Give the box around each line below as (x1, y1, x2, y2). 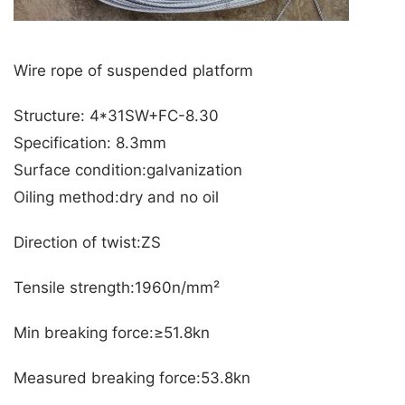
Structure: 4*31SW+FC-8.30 (14, 107, 219, 126)
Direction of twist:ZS (14, 233, 161, 252)
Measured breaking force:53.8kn (14, 369, 250, 388)
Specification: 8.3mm (14, 134, 166, 153)
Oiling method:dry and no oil (14, 188, 219, 207)
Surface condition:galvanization (14, 161, 242, 180)
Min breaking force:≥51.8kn (14, 324, 210, 343)
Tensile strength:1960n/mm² (14, 278, 220, 297)
